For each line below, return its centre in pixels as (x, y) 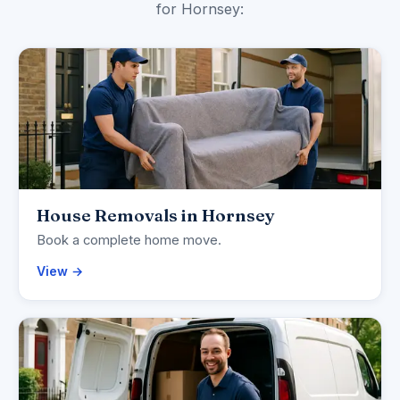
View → (60, 271)
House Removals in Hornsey (156, 216)
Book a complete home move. (129, 241)
